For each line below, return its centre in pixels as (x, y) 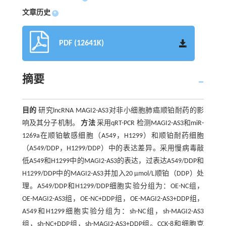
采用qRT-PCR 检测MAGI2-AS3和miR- (150, 123)
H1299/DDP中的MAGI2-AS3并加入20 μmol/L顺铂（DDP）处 (113, 174)
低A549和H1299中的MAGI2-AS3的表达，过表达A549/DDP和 (113, 161)
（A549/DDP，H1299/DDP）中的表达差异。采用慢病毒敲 (113, 148)
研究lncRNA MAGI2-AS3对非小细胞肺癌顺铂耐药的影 (120, 110)
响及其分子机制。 (51, 123)
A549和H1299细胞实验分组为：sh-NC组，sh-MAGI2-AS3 (113, 211)
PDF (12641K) (81, 43)
